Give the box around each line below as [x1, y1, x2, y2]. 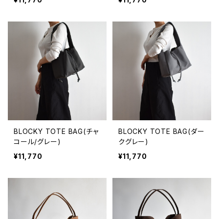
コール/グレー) [14, 137, 61, 146]
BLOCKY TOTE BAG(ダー [118, 127, 205, 135]
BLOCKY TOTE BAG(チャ [14, 127, 99, 135]
